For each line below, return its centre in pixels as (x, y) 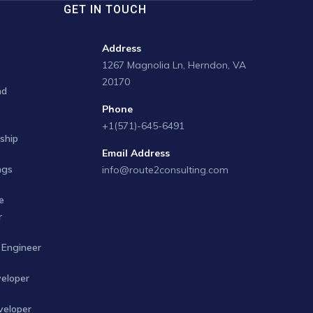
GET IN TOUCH (105, 9)
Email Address (136, 153)
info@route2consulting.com (165, 170)
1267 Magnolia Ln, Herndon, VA (174, 65)
